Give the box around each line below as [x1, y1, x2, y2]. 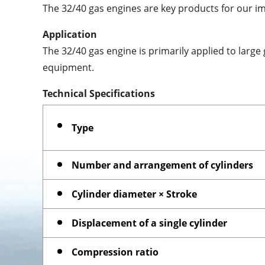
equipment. [43, 60, 94, 74]
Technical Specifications [43, 86, 155, 100]
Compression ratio [72, 245, 159, 258]
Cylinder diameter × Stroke [72, 187, 197, 201]
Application [43, 27, 97, 41]
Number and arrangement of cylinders [72, 158, 253, 172]
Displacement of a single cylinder [72, 216, 227, 230]
